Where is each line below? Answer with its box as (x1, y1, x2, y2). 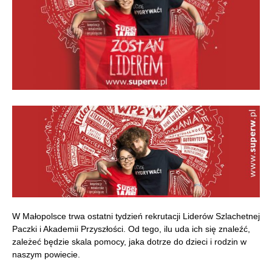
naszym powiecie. (12, 250, 80, 260)
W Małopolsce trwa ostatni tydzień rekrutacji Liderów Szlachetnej (12, 211, 260, 222)
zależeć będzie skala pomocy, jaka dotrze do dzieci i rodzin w (12, 237, 246, 247)
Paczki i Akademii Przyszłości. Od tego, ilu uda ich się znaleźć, (12, 224, 250, 234)
